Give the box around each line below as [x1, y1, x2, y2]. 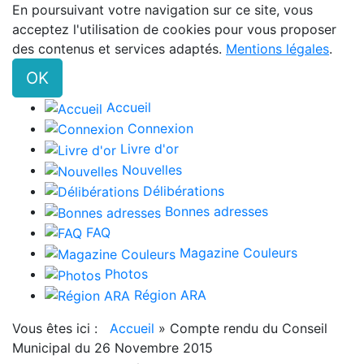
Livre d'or [120, 141, 179, 158]
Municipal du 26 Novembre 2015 [12, 340, 213, 357]
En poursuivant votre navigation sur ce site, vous [12, 2, 313, 18]
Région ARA [134, 286, 206, 303]
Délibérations [143, 182, 224, 199]
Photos [105, 266, 148, 283]
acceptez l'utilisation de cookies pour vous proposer [12, 21, 336, 37]
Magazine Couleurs [180, 245, 297, 262]
